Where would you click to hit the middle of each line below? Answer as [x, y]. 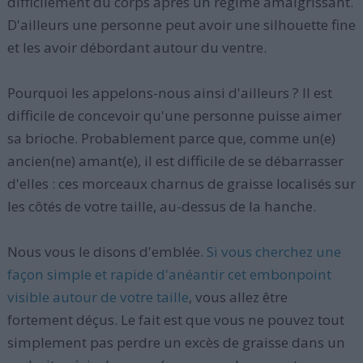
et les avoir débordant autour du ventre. [137, 47]
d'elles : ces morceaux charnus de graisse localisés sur [181, 184]
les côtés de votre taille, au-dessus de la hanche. [161, 206]
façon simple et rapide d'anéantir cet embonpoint [169, 274]
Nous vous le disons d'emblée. [107, 252]
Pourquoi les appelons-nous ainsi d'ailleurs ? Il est [169, 93]
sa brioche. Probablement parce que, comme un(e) [171, 138]
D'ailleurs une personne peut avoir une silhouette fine [181, 25]
